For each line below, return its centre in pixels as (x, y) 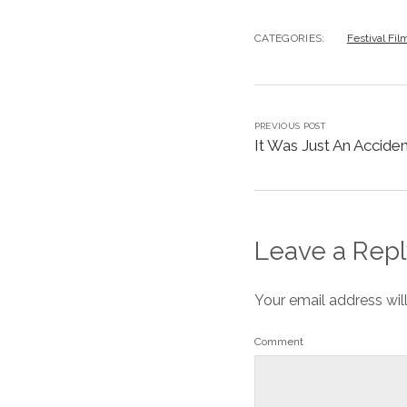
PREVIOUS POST (290, 126)
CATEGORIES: (289, 38)
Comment (278, 342)
